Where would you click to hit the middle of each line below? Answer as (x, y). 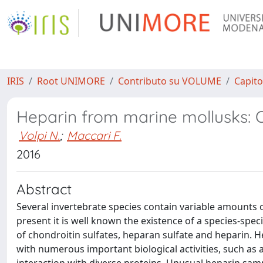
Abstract (44, 189)
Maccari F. (94, 135)
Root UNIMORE (71, 81)
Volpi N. (39, 135)
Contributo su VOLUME (170, 81)
